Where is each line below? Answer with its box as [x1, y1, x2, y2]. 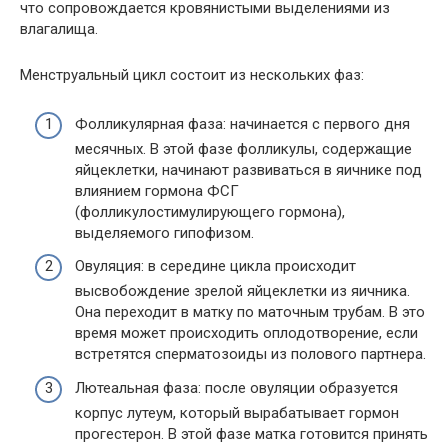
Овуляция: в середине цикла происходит [75, 257, 356, 276]
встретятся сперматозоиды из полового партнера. [75, 345, 426, 364]
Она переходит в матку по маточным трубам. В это [75, 303, 425, 322]
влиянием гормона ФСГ [75, 181, 239, 200]
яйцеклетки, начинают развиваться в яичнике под [75, 160, 422, 179]
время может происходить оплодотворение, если [75, 324, 418, 343]
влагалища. [20, 20, 98, 39]
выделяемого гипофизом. [75, 223, 254, 242]
